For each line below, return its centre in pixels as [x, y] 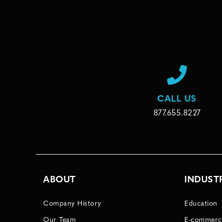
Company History [72, 204]
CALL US [177, 100]
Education [201, 204]
